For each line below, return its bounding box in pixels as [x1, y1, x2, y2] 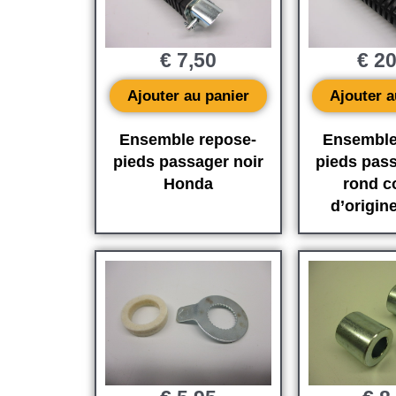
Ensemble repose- [119, 130, 257, 148]
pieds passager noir [112, 152, 263, 171]
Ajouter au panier [126, 87, 249, 104]
